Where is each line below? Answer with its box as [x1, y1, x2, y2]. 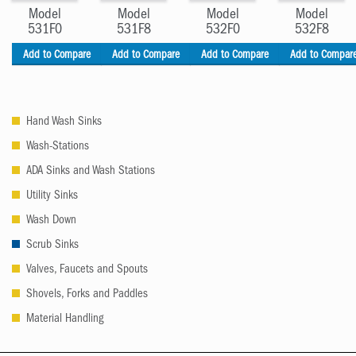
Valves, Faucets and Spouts [25, 265, 148, 277]
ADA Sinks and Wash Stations [25, 166, 155, 179]
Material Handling [25, 314, 103, 327]
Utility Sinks [25, 191, 78, 203]
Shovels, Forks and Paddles [25, 289, 148, 302]
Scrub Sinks [25, 240, 79, 253]
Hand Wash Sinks [25, 117, 102, 130]
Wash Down [25, 215, 76, 228]
